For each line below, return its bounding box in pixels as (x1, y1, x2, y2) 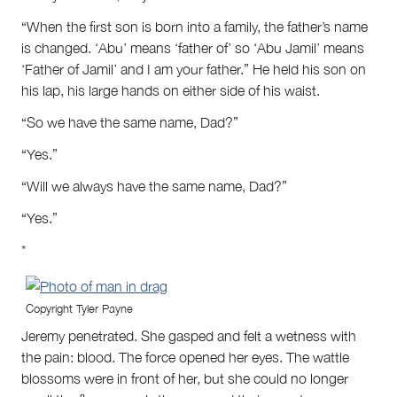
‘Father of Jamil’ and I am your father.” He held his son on (21, 61, 366, 78)
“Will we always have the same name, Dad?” (21, 178, 287, 195)
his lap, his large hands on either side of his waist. (21, 82, 320, 99)
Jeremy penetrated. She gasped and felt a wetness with (21, 327, 356, 344)
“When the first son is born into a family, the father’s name (21, 19, 368, 35)
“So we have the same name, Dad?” (21, 114, 238, 131)
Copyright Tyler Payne (26, 301, 133, 316)
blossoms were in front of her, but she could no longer (21, 370, 348, 386)
